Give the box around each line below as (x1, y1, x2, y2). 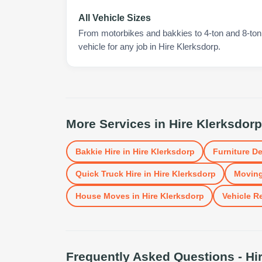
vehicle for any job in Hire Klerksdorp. (78, 42, 220, 51)
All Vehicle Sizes (78, 13, 151, 23)
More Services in (66, 117, 169, 130)
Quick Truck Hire (75, 168, 142, 178)
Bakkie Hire (75, 146, 120, 156)
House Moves (75, 191, 130, 201)
